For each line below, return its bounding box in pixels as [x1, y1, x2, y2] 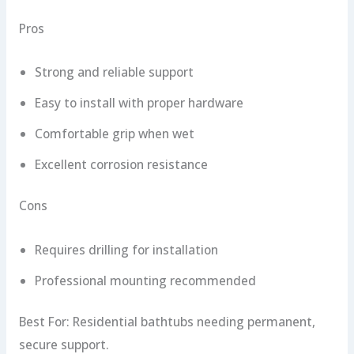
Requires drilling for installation [34, 240, 218, 258]
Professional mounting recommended [34, 271, 256, 289]
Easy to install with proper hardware [34, 94, 243, 112]
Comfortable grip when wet [34, 125, 194, 143]
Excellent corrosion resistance [34, 156, 208, 174]
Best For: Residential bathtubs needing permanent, [18, 312, 315, 330]
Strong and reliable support [34, 63, 194, 81]
